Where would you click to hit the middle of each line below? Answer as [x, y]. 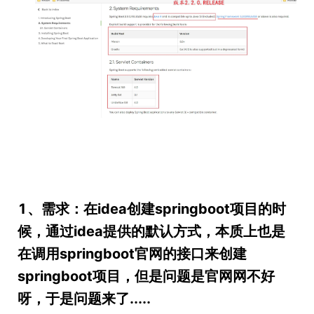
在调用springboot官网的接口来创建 [132, 254]
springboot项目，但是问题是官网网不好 [146, 277]
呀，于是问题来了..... [84, 299]
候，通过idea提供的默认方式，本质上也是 [151, 232]
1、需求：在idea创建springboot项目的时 [152, 209]
